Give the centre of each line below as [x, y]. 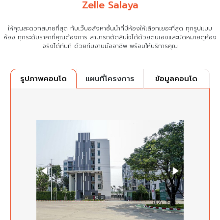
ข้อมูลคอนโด [177, 78]
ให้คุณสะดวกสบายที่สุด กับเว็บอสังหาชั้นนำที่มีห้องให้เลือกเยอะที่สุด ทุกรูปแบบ [110, 28]
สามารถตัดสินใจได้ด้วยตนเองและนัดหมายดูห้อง [153, 37]
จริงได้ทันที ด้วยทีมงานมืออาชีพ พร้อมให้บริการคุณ [110, 46]
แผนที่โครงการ [110, 78]
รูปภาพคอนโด [44, 79]
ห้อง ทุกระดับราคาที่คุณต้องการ [47, 37]
